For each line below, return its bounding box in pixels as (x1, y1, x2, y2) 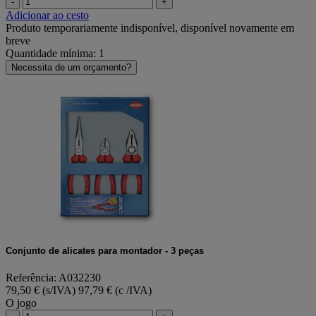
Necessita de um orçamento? (11, 61, 131, 73)
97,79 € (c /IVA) (78, 284, 152, 297)
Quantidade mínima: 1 (6, 47, 104, 59)
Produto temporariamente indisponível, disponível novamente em (6, 21, 294, 34)
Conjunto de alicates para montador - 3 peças (6, 245, 204, 256)
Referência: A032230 (6, 272, 101, 284)
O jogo (6, 297, 37, 310)
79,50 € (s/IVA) (6, 284, 78, 297)
